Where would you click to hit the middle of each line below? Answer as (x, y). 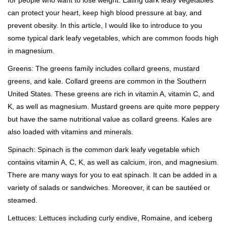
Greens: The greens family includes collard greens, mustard (104, 69)
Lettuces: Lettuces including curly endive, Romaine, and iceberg (110, 218)
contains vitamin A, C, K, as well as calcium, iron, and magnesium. (113, 162)
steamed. (23, 200)
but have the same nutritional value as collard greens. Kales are (110, 119)
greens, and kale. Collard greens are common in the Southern (107, 81)
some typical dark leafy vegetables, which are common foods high (113, 38)
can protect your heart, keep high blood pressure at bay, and (105, 13)
